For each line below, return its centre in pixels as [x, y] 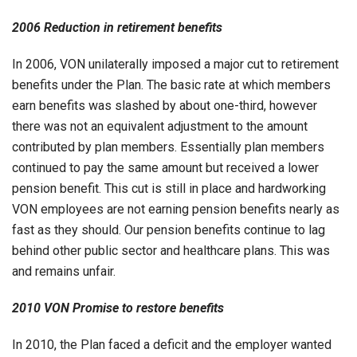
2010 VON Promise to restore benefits [118, 308]
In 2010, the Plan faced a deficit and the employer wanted [172, 344]
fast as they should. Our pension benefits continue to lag [169, 229]
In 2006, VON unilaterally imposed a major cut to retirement [175, 64]
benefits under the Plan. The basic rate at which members [171, 84]
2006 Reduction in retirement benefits [117, 27]
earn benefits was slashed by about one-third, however [165, 105]
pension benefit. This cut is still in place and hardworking [169, 188]
